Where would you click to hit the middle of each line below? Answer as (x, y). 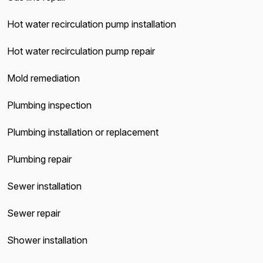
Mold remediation (43, 78)
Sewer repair (34, 213)
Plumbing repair (39, 159)
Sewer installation (44, 186)
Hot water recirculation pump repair (81, 51)
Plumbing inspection (49, 105)
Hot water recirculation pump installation (92, 24)
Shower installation (47, 240)
